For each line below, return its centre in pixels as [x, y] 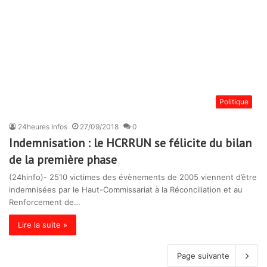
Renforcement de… [45, 202]
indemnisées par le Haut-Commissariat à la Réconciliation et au [126, 190]
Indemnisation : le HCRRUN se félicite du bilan [130, 143]
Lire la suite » [43, 225]
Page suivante [203, 256]
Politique [234, 102]
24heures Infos [43, 127]
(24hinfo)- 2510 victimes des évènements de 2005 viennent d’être [133, 177]
